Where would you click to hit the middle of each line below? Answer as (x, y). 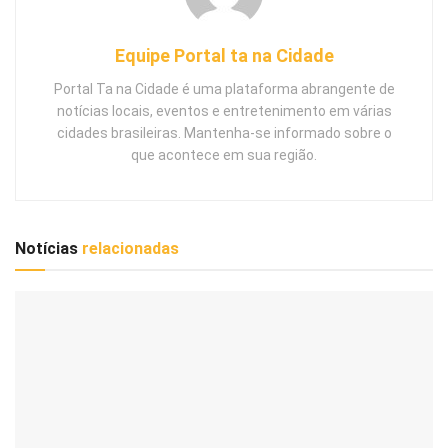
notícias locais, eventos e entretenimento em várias (224, 110)
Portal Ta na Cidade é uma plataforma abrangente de (224, 88)
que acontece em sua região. (224, 154)
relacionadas (130, 248)
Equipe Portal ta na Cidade (224, 55)
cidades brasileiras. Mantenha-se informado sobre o (224, 132)
